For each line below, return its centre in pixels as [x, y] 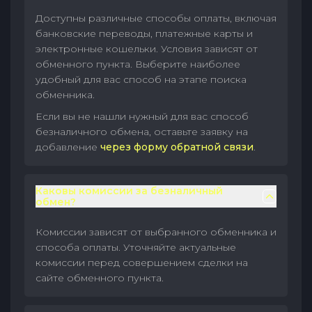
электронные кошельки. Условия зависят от [147, 49]
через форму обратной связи [177, 147]
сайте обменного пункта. [100, 278]
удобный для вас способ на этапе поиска [141, 79]
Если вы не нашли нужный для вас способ [142, 116]
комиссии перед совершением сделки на [142, 263]
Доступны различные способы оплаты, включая [156, 18]
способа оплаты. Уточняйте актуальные [136, 247]
